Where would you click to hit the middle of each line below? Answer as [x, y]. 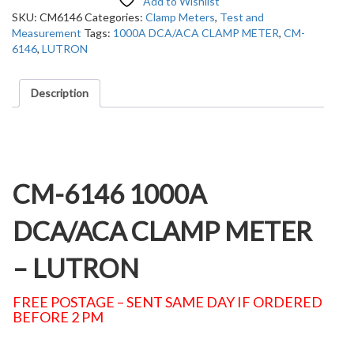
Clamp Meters [180, 17]
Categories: [115, 17]
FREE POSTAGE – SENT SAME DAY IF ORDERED [168, 302]
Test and [242, 17]
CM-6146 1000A [109, 194]
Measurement [47, 32]
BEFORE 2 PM [58, 317]
